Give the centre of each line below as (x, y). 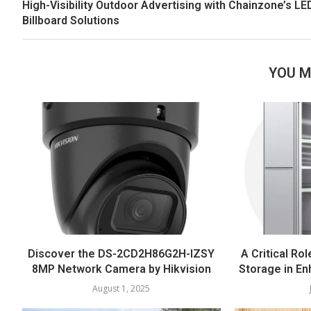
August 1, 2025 (121, 288)
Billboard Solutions (71, 21)
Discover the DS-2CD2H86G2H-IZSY (121, 253)
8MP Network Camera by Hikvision (121, 269)
